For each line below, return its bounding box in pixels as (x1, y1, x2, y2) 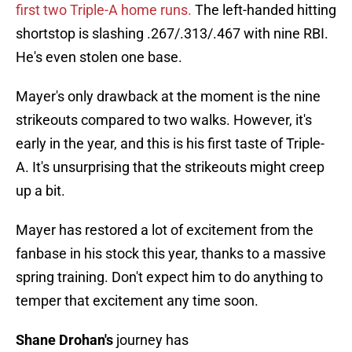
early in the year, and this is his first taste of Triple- (16, 135, 324, 152)
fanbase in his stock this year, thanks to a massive (16, 245, 326, 262)
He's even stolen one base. (16, 49, 182, 66)
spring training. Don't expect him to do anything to (16, 269, 323, 286)
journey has (113, 332, 189, 349)
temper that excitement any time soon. (16, 292, 258, 310)
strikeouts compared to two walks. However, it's (16, 112, 312, 129)
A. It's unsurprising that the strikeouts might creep (16, 159, 324, 176)
